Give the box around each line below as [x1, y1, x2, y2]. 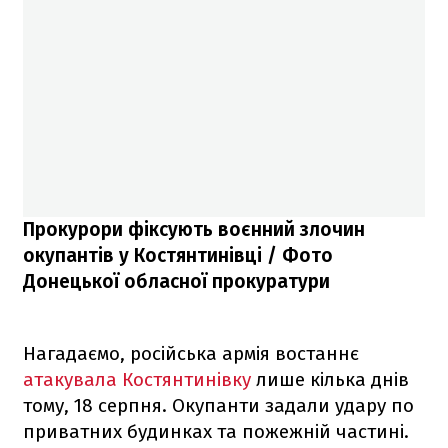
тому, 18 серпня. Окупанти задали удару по [23, 393, 414, 417]
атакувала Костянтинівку [23, 367, 256, 391]
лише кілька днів [256, 367, 409, 391]
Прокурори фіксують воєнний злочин [23, 217, 365, 241]
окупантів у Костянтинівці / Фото [23, 243, 333, 267]
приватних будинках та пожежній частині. [23, 419, 409, 443]
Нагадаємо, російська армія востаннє [23, 341, 359, 365]
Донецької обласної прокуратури [23, 269, 330, 293]
